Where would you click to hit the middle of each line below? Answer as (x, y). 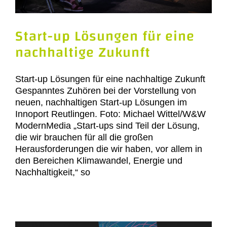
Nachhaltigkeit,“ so (53, 172)
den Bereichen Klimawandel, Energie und (99, 160)
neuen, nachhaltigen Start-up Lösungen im (101, 102)
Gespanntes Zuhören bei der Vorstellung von (106, 90)
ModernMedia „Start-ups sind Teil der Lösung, (107, 125)
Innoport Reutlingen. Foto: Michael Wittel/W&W (110, 114)
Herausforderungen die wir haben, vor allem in (109, 149)
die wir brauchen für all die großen (84, 137)
